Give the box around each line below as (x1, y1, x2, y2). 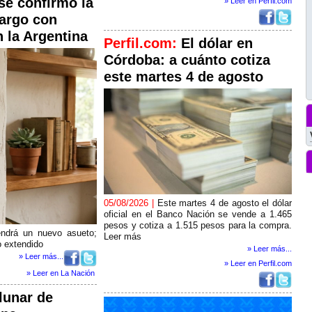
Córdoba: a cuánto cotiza (104, 52, 270, 68)
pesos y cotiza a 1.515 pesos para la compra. (104, 220, 292, 231)
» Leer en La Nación (26, 268, 95, 277)
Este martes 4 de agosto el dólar (157, 198, 292, 208)
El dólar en (181, 36, 253, 51)
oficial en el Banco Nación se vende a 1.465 (104, 209, 292, 219)
